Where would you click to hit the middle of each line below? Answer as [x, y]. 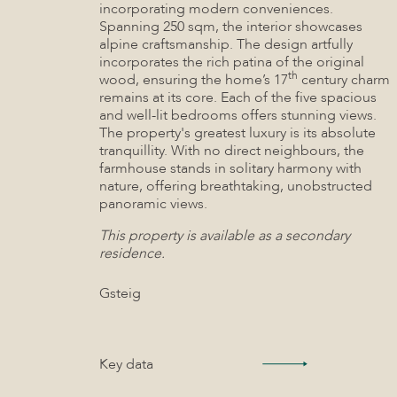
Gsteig [120, 293]
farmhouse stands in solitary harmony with [230, 168]
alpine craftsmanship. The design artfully [226, 44]
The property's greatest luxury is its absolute [237, 133]
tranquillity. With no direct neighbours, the [232, 151]
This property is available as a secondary [225, 236]
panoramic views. [153, 204]
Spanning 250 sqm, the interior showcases [231, 27]
